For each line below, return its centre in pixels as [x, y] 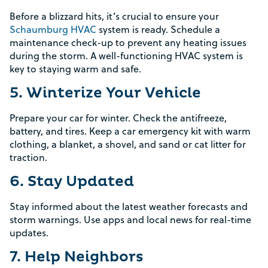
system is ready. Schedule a [158, 29]
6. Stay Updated [72, 182]
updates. [29, 233]
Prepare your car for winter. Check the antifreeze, [118, 118]
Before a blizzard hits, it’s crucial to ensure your [114, 16]
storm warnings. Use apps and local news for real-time [130, 220]
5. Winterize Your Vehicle [105, 93]
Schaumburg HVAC [53, 29]
